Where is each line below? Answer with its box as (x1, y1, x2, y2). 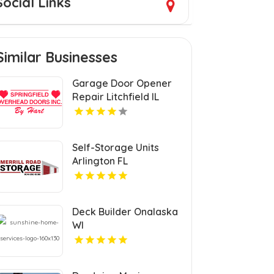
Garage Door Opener (72, 76, 172, 89)
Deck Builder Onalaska (72, 205, 179, 218)
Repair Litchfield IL (72, 90, 160, 103)
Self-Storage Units (72, 141, 160, 154)
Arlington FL (72, 154, 128, 167)
